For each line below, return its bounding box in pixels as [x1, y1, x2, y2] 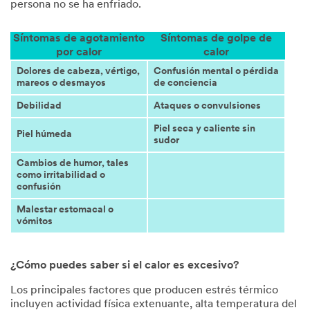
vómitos [16, 216, 53, 227]
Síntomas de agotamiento [13, 33, 145, 44]
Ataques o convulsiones [153, 100, 261, 111]
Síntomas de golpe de [161, 33, 272, 44]
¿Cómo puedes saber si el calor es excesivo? [10, 259, 239, 271]
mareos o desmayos [16, 77, 106, 89]
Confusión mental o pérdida [153, 66, 279, 77]
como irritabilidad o [16, 170, 105, 181]
